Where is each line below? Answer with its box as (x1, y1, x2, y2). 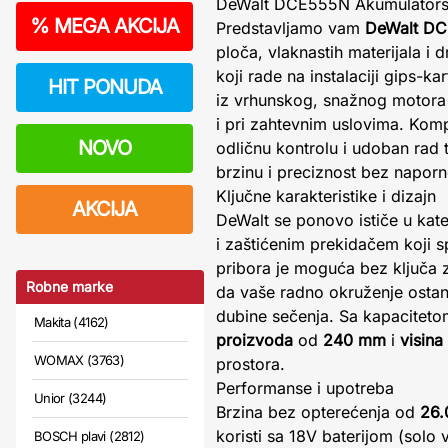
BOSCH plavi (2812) (34, 428, 145, 444)
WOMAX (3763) (34, 352, 125, 368)
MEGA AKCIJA (49, 14, 179, 38)
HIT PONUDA (47, 75, 162, 99)
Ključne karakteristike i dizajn (216, 186, 436, 206)
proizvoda (216, 330, 293, 350)
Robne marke (26, 278, 113, 295)
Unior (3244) (34, 390, 107, 406)
